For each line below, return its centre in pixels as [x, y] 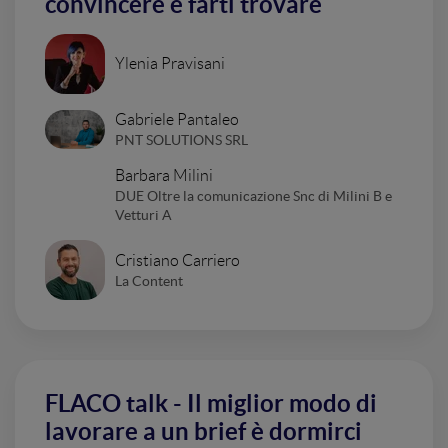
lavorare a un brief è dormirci [203, 431]
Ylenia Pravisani [170, 63]
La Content [149, 280]
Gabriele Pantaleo [177, 119]
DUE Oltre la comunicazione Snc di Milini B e [253, 196]
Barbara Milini [164, 175]
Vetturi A [143, 215]
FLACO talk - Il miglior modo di [211, 403]
